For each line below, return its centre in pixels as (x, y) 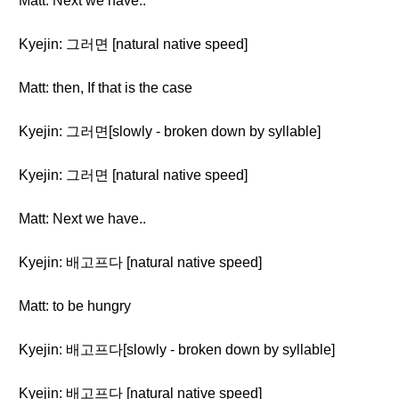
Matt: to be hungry (75, 306)
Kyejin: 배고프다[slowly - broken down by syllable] (177, 350)
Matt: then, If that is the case (106, 88)
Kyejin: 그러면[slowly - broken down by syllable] (170, 131)
